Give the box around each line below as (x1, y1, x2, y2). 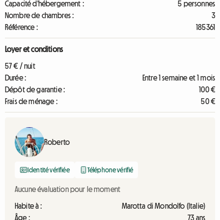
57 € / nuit (5, 62, 35, 70)
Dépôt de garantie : (5, 85, 65, 93)
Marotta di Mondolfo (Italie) (121, 202, 205, 210)
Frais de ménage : (5, 97, 57, 105)
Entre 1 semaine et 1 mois (142, 74, 215, 82)
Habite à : (15, 202, 42, 210)
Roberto (44, 138, 70, 146)
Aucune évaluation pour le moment (15, 185, 121, 193)
